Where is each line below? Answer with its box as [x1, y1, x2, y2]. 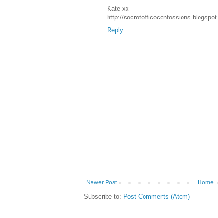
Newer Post [86, 179, 117, 186]
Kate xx [107, 5, 129, 13]
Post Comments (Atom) [123, 193, 190, 200]
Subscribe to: [84, 193, 123, 200]
